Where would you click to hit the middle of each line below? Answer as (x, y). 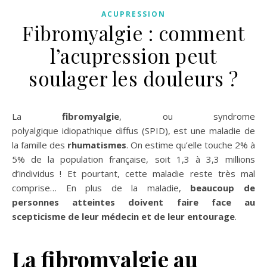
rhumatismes (97, 145)
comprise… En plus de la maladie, (101, 188)
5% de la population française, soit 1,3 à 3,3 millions (133, 159)
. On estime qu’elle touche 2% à (191, 145)
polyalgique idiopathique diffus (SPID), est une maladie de (133, 131)
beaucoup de (223, 188)
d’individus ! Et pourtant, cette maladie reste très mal (133, 173)
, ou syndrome (187, 116)
